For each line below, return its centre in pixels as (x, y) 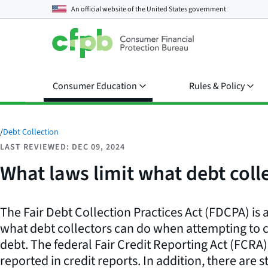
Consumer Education (95, 86)
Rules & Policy (217, 86)
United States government (186, 9)
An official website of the (109, 9)
